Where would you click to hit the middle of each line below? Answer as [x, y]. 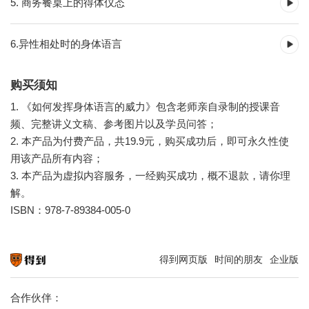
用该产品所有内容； [57, 158]
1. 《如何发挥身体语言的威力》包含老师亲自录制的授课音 [145, 107]
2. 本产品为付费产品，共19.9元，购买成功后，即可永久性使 [150, 141]
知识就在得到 [31, 272]
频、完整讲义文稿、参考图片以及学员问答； [114, 124]
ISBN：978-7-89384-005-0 [70, 210]
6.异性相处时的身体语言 [66, 44]
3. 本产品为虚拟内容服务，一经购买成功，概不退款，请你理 [150, 176]
